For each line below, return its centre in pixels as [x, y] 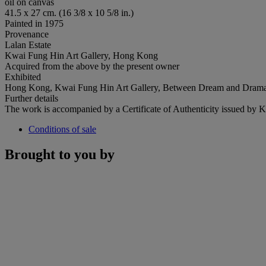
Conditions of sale [62, 129]
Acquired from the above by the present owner [92, 66]
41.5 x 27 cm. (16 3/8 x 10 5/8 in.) [69, 12]
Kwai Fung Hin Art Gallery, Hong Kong [81, 55]
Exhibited [23, 77]
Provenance [27, 34]
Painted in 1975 [34, 23]
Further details [31, 98]
